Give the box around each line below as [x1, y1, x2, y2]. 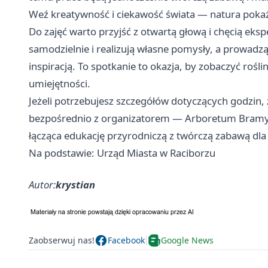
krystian [56, 177, 95, 191]
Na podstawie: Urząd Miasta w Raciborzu [29, 145, 215, 160]
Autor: [29, 177, 56, 191]
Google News [161, 234, 214, 246]
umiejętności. [29, 76, 90, 90]
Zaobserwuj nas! [29, 234, 95, 246]
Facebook [108, 234, 145, 246]
